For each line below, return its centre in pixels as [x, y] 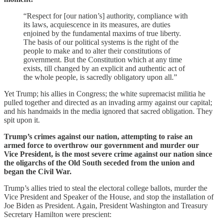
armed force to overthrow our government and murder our [101, 145]
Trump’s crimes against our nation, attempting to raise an [98, 136]
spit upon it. [22, 120]
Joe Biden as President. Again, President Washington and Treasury [106, 205]
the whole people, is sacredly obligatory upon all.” [100, 77]
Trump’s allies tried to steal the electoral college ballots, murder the [106, 188]
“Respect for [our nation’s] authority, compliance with [106, 16]
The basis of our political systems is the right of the [101, 42]
